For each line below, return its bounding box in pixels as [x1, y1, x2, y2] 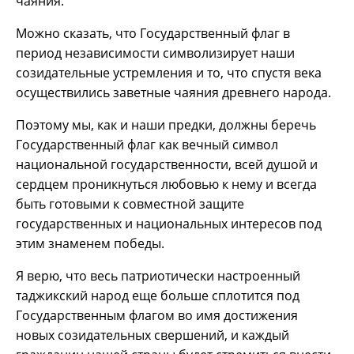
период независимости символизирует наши [16, 43, 295, 62]
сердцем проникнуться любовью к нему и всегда [16, 175, 317, 193]
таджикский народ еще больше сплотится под [16, 286, 299, 304]
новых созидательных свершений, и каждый [16, 326, 289, 344]
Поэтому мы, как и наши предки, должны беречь [16, 115, 316, 134]
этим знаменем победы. [16, 234, 164, 252]
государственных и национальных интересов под [16, 214, 322, 232]
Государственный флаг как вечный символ [16, 135, 278, 153]
